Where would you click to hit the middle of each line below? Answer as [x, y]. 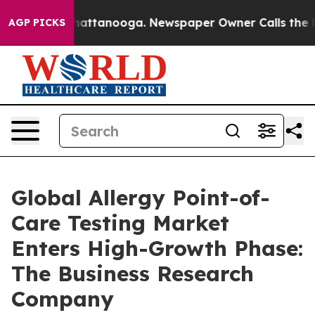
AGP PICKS [37, 22]
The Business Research [133, 274]
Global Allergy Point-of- [141, 198]
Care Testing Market [120, 223]
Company [63, 299]
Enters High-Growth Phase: [157, 248]
